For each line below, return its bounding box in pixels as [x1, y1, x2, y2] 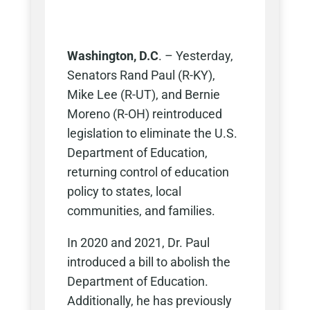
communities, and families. [66, 203, 215, 219]
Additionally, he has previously [66, 293, 232, 309]
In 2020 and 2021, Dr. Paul [66, 235, 210, 250]
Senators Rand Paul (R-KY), [66, 68, 215, 83]
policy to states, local [66, 184, 181, 199]
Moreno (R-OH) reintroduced [66, 107, 222, 122]
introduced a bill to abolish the [66, 255, 230, 270]
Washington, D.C [66, 48, 158, 64]
